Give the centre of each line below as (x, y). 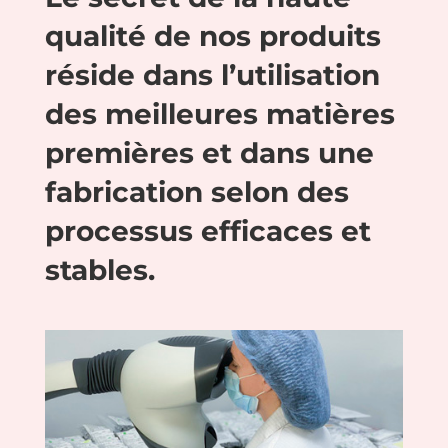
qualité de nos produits (212, 36)
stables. (99, 270)
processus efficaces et (207, 231)
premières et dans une (209, 153)
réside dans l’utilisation (212, 75)
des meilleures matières (219, 114)
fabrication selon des (196, 192)
